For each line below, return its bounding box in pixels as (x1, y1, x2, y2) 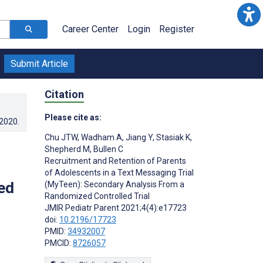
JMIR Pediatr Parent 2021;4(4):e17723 (45, 203, 187, 213)
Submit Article (11, 58, 68, 69)
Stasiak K (154, 132, 190, 142)
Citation (45, 87, 84, 100)
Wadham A (79, 132, 122, 142)
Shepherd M (45, 144, 90, 154)
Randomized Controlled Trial (45, 191, 150, 201)
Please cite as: (45, 112, 102, 122)
